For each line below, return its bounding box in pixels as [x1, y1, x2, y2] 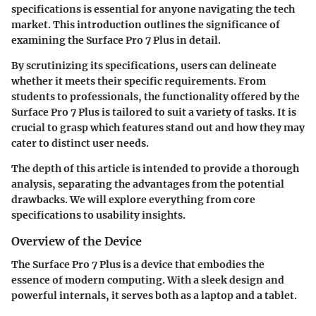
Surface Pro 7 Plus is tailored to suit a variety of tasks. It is [11, 106, 296, 119]
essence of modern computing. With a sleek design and [11, 273, 284, 286]
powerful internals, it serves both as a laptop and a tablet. [11, 288, 297, 302]
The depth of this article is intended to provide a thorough [11, 162, 299, 176]
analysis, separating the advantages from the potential [11, 178, 284, 191]
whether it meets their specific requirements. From [11, 75, 266, 88]
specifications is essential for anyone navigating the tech [11, 3, 295, 16]
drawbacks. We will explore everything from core [11, 193, 255, 207]
